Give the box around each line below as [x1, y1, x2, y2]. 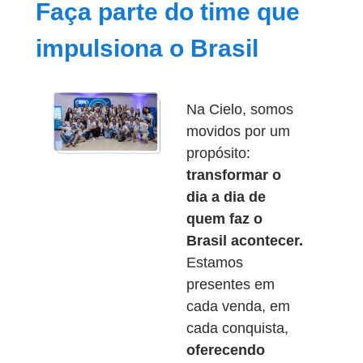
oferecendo [186, 342, 265, 358]
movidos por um [186, 123, 290, 139]
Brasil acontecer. [186, 233, 303, 249]
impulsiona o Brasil [36, 35, 258, 62]
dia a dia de [186, 189, 266, 205]
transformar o [186, 167, 281, 183]
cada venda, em [186, 298, 290, 314]
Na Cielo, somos [186, 101, 293, 117]
